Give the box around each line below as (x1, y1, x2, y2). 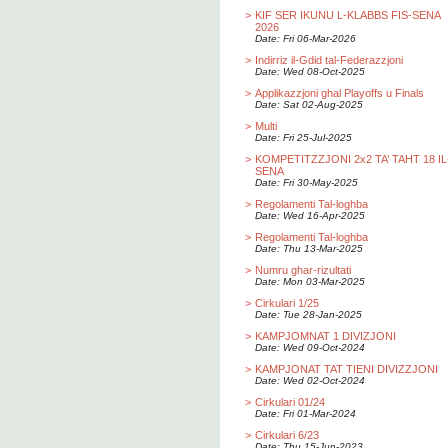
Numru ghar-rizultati (255, 264, 351, 276)
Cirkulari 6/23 (255, 429, 319, 441)
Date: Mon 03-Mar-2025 (255, 276, 365, 287)
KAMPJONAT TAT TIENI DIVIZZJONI (255, 363, 438, 375)
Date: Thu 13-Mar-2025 (255, 243, 363, 254)
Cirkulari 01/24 (255, 396, 325, 408)
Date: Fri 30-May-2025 (255, 177, 358, 188)
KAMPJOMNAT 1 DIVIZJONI (255, 330, 396, 342)
